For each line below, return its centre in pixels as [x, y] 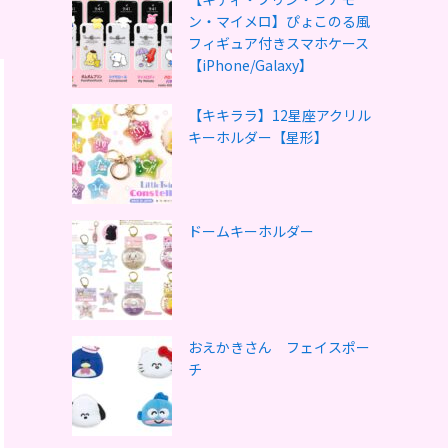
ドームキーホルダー [251, 231]
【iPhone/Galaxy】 [250, 65]
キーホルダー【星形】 [258, 137]
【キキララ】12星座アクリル [279, 115]
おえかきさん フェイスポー [279, 347]
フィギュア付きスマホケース [278, 43]
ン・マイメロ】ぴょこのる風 [279, 21]
